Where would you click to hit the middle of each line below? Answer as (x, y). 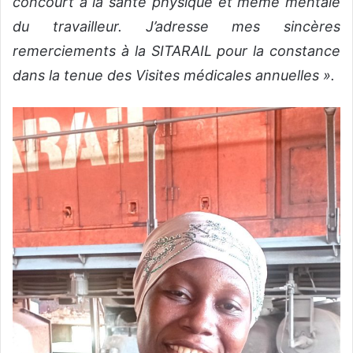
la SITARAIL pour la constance (235, 50)
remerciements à (71, 50)
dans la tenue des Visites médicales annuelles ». (174, 75)
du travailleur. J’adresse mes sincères (176, 26)
